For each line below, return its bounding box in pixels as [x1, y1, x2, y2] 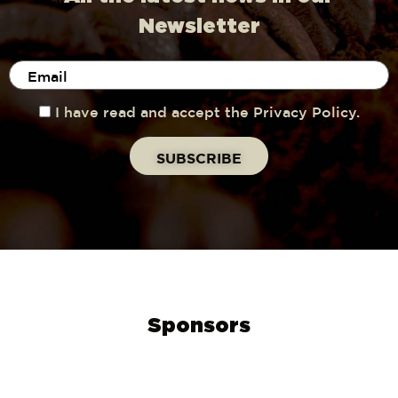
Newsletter [138, 16, 260, 37]
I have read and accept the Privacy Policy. [54, 106, 360, 120]
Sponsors [147, 315, 251, 337]
